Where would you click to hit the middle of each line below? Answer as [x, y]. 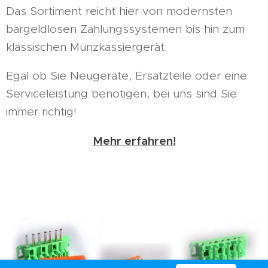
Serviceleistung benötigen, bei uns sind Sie [121, 93]
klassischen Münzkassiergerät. [86, 47]
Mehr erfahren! [134, 140]
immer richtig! [41, 111]
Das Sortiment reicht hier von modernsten [119, 11]
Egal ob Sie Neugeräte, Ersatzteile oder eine [127, 75]
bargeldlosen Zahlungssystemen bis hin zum [125, 29]
